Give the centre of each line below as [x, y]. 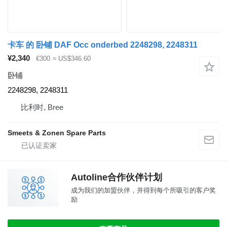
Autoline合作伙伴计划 [117, 178]
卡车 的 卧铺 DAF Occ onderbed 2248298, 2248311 [103, 45]
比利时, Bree [42, 107]
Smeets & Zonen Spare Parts [57, 133]
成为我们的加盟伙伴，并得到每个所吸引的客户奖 [143, 191]
